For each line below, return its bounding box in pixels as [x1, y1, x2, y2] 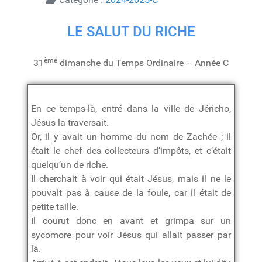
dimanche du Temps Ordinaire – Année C [57, 57, 229, 69]
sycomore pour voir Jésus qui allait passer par [31, 229, 231, 241]
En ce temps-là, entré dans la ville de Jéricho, [31, 103, 231, 115]
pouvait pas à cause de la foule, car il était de [31, 187, 231, 199]
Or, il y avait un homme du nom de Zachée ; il [31, 131, 231, 143]
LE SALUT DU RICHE [67, 23, 195, 40]
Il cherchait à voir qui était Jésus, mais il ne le [31, 173, 231, 185]
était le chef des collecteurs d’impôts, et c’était [31, 145, 231, 157]
